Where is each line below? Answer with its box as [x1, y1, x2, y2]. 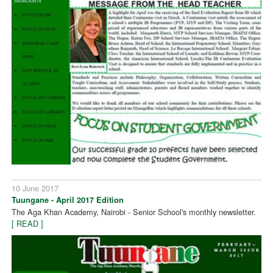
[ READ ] [12, 217, 44, 229]
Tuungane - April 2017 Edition [12, 194, 124, 205]
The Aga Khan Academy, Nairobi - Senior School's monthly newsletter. [12, 205, 257, 218]
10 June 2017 [12, 182, 59, 194]
